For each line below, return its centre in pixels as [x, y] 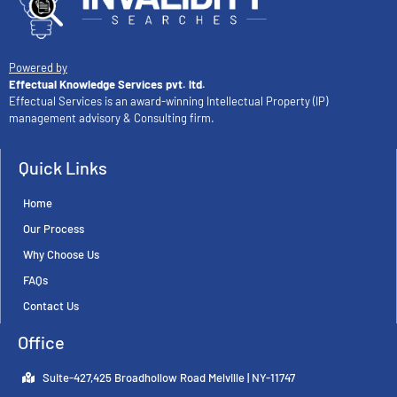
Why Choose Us [61, 254]
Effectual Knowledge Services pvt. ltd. [107, 85]
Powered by [38, 68]
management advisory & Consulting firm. [112, 118]
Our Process [54, 228]
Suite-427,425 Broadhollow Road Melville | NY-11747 [168, 377]
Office [41, 342]
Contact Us [51, 305]
